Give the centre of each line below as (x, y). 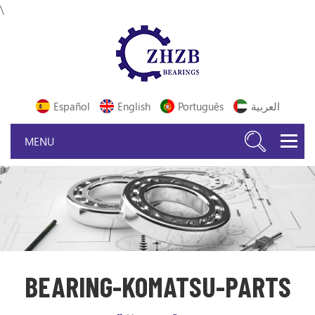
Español (71, 106)
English (134, 106)
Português (200, 106)
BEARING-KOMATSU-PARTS (157, 286)
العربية (265, 106)
